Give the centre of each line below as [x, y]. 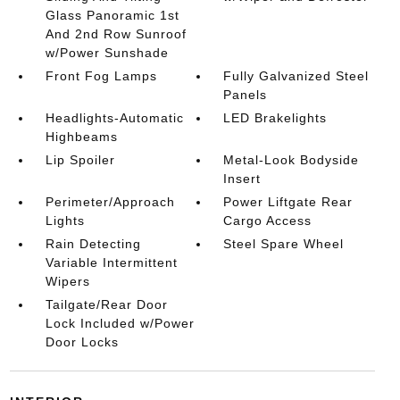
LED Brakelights [275, 118]
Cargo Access [268, 221]
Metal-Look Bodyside [292, 160]
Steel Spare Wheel [284, 244]
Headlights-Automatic [114, 118]
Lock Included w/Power [120, 323]
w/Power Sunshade [107, 53]
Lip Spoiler [80, 160]
